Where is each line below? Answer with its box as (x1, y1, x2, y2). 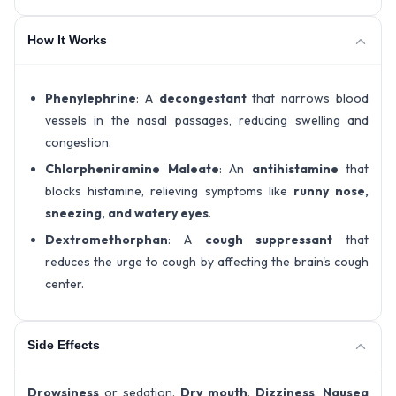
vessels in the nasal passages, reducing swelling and (45, 111, 369, 128)
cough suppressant (204, 231, 333, 247)
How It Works (27, 33, 107, 48)
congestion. (45, 133, 111, 150)
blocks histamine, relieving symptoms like (45, 182, 293, 199)
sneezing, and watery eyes (45, 204, 209, 221)
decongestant (158, 89, 247, 106)
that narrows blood (246, 89, 369, 106)
